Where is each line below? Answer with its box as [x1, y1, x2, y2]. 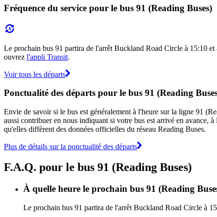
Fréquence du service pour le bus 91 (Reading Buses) [4, 2, 212, 13]
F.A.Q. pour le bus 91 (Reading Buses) [4, 160, 192, 173]
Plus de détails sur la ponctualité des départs [4, 142, 137, 151]
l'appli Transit [27, 52, 68, 61]
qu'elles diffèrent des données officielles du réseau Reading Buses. [4, 124, 206, 133]
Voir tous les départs [4, 70, 65, 78]
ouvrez [4, 52, 27, 61]
